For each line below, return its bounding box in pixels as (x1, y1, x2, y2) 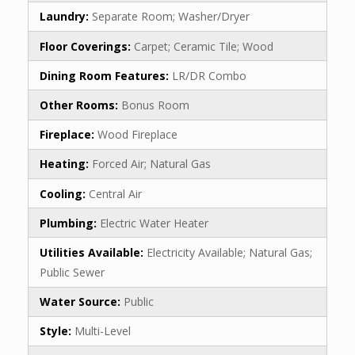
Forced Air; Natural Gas (92, 156, 211, 172)
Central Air (89, 185, 142, 201)
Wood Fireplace (97, 127, 177, 143)
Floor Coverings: (40, 38, 134, 54)
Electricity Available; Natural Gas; (147, 244, 312, 260)
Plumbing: (40, 215, 100, 231)
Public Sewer (40, 264, 105, 280)
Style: (40, 323, 74, 339)
